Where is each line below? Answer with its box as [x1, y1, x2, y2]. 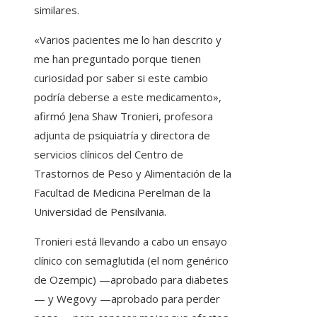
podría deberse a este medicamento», [34, 90, 221, 105]
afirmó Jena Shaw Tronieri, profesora [34, 109, 213, 124]
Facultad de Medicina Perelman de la [34, 185, 211, 200]
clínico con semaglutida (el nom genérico [34, 253, 229, 268]
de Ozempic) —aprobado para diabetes [34, 272, 229, 287]
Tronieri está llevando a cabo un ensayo [34, 234, 227, 249]
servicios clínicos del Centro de [34, 147, 183, 162]
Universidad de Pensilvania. [34, 204, 166, 219]
